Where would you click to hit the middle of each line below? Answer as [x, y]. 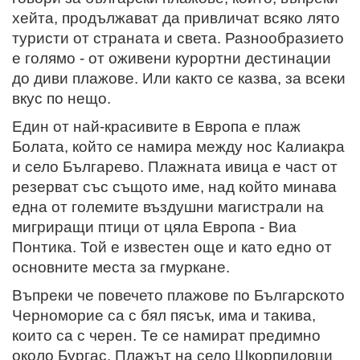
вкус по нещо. [61, 98]
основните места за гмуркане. [121, 267]
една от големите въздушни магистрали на [168, 207]
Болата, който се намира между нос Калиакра [178, 146]
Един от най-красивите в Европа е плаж [156, 126]
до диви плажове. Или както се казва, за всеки [179, 78]
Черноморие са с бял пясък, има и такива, [164, 315]
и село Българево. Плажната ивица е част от [175, 166]
